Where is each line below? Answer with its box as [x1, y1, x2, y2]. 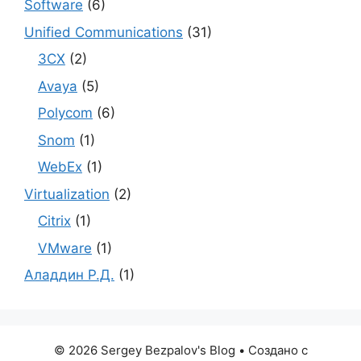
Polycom [38, 105, 93, 122]
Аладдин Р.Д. [24, 267, 114, 284]
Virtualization [24, 185, 110, 202]
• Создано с [234, 342, 308, 359]
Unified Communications [24, 23, 183, 40]
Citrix [38, 213, 71, 230]
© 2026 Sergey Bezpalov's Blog [53, 342, 235, 359]
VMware [38, 239, 92, 256]
